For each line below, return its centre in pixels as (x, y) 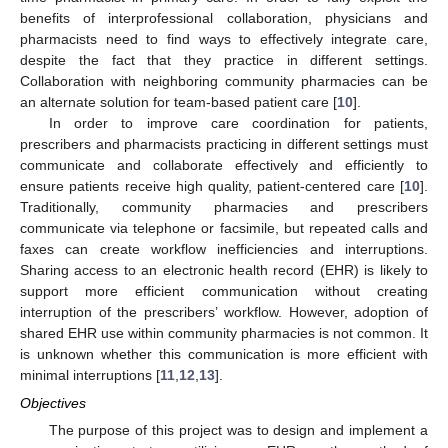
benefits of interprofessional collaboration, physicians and (224, 17)
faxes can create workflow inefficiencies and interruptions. (224, 248)
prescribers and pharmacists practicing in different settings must (224, 143)
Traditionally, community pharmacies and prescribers (224, 206)
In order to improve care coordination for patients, (238, 122)
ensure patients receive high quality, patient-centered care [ (212, 185)
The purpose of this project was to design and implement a (238, 430)
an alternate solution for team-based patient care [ (178, 101)
